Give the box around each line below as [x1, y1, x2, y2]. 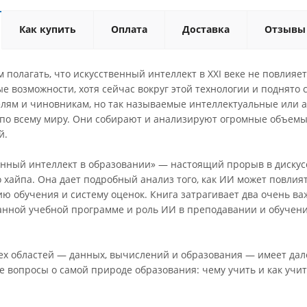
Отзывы [265, 23, 306, 36]
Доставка [182, 23, 230, 36]
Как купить [19, 23, 76, 36]
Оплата [111, 23, 147, 36]
